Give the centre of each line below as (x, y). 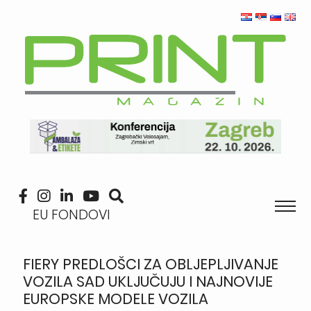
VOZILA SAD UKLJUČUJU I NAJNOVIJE (148, 281)
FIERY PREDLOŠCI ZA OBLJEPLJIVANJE (150, 264)
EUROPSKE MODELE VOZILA (115, 299)
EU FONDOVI (71, 215)
